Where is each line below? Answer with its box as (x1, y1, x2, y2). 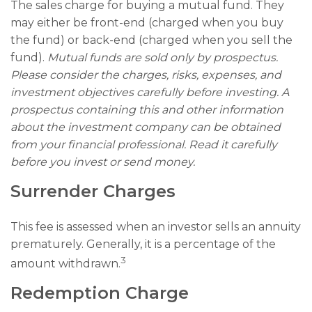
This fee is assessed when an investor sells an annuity (10, 219, 301, 233)
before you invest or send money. (10, 155, 195, 169)
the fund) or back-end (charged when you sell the (10, 33, 292, 47)
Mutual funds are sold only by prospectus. (47, 50, 278, 64)
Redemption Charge (10, 282, 189, 303)
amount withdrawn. (10, 256, 120, 270)
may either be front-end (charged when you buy (10, 15, 283, 29)
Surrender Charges (10, 180, 175, 201)
